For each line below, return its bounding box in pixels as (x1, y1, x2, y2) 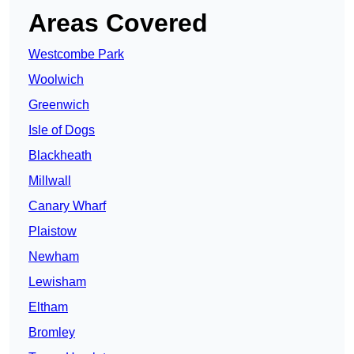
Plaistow (28, 224, 77, 239)
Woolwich (28, 73, 84, 87)
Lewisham (28, 275, 86, 289)
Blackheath (28, 149, 92, 163)
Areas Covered (28, 9, 208, 38)
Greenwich (28, 98, 89, 112)
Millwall (28, 174, 71, 188)
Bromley (28, 326, 75, 340)
